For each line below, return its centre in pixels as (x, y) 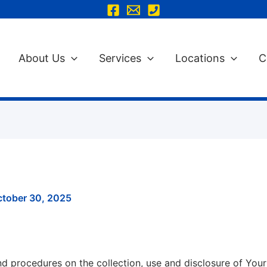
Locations (200, 58)
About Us (42, 58)
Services (120, 58)
